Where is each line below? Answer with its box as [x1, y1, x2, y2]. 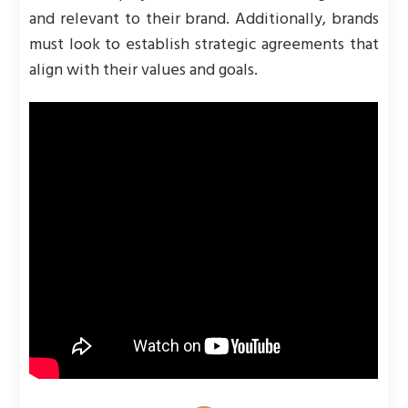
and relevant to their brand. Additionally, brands [29, 6, 379, 33]
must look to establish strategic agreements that [29, 32, 379, 58]
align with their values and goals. [29, 57, 259, 84]
